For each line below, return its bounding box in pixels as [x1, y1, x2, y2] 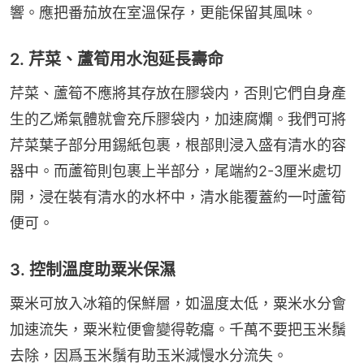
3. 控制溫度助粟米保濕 [10, 259, 175, 279]
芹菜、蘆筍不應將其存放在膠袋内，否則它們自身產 [10, 84, 346, 102]
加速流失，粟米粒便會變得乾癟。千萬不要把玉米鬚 [10, 320, 346, 338]
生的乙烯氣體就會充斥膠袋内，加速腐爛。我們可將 [10, 110, 346, 128]
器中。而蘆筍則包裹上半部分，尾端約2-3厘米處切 [10, 162, 341, 180]
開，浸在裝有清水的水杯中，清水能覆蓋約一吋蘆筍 [10, 188, 346, 206]
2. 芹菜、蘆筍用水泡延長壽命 [10, 49, 223, 69]
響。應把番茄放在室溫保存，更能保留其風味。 [10, 3, 317, 21]
